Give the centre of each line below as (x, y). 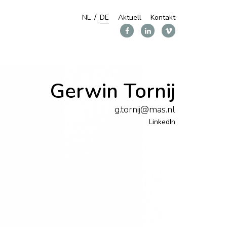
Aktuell (130, 17)
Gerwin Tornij (113, 91)
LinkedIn (162, 122)
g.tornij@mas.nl (145, 109)
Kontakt (163, 17)
